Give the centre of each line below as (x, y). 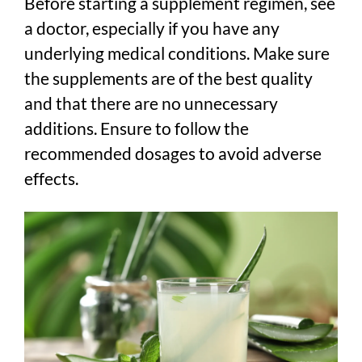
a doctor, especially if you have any (152, 28)
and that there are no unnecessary (151, 103)
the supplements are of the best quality (168, 78)
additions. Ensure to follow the (137, 128)
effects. (51, 178)
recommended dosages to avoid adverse (173, 153)
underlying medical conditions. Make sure (177, 53)
